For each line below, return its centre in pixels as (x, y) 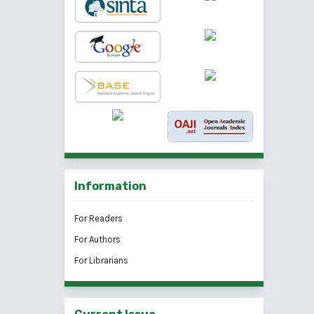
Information (110, 186)
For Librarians (101, 261)
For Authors (97, 240)
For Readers (98, 219)
